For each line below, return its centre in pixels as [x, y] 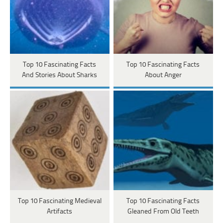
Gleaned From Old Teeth [163, 212]
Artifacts [60, 212]
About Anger [163, 76]
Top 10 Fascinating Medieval [59, 202]
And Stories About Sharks [60, 76]
